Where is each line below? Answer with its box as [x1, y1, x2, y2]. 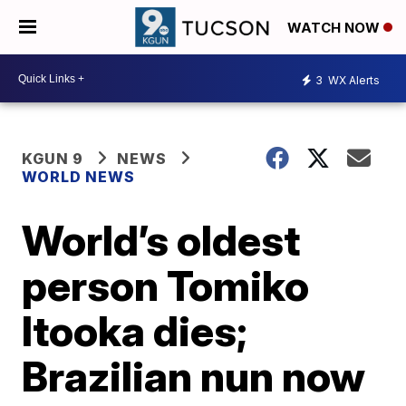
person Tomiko [22, 260, 310, 311]
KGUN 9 [22, 150, 84, 168]
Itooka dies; [22, 305, 248, 356]
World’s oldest [22, 215, 301, 266]
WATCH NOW [287, 19, 383, 37]
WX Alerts [325, 72, 380, 87]
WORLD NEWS [22, 168, 140, 186]
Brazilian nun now [22, 351, 366, 401]
